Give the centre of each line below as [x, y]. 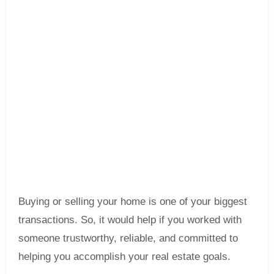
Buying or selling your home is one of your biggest [21, 202]
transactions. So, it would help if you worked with [130, 220]
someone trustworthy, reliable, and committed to [128, 238]
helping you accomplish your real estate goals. [124, 257]
